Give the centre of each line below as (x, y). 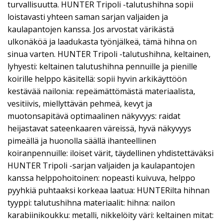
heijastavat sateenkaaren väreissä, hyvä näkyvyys (99, 128)
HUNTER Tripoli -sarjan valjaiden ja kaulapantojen (101, 166)
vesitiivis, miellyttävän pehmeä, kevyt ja (80, 104)
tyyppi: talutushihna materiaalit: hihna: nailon (91, 203)
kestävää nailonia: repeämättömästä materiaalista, (101, 91)
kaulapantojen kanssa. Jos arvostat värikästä (91, 29)
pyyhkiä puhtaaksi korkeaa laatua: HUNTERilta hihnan (109, 190)
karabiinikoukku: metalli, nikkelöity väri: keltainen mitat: (111, 215)
